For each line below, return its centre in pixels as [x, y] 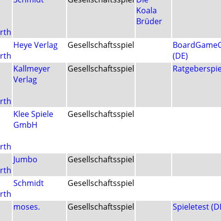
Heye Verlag [36, 45]
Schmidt [29, 183]
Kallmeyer [32, 69]
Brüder [149, 21]
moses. [27, 207]
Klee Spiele [33, 114]
